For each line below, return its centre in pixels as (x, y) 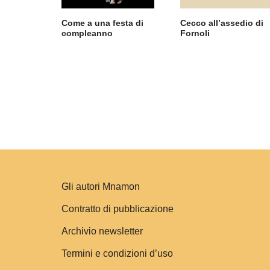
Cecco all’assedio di (222, 23)
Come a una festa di (102, 23)
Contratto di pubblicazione (118, 209)
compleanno (87, 33)
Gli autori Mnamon (101, 187)
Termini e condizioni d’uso (117, 253)
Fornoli (195, 33)
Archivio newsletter (102, 231)
